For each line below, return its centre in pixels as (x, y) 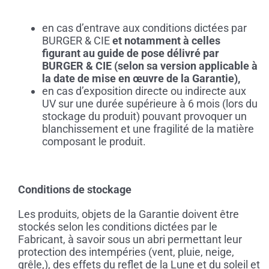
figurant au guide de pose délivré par (130, 53)
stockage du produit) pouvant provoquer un (144, 116)
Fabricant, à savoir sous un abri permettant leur (130, 240)
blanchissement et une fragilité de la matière (148, 129)
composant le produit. (94, 142)
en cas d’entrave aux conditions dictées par (144, 28)
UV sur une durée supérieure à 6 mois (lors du (150, 104)
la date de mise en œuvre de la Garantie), (141, 79)
